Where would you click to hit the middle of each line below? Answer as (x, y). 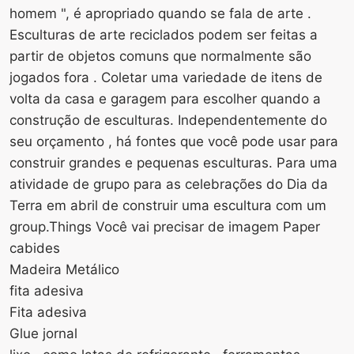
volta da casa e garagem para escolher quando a (165, 98)
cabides (35, 248)
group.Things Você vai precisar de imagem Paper (165, 226)
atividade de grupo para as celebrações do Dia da (169, 184)
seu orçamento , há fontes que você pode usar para (174, 141)
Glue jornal (43, 333)
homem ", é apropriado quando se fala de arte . (160, 13)
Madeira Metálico (64, 269)
